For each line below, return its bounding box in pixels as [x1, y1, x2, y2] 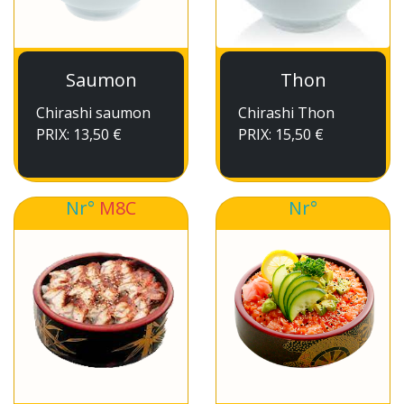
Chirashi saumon [36, 103, 151, 123]
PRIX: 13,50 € [36, 124, 122, 144]
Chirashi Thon [238, 103, 335, 123]
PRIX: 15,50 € [238, 124, 324, 144]
